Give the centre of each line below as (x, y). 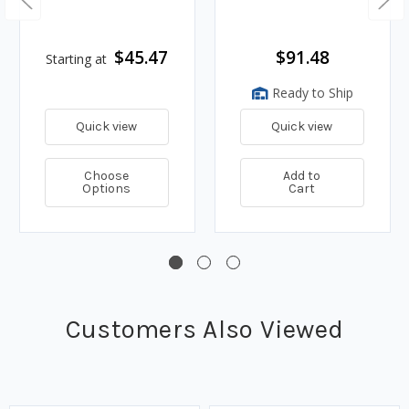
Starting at (76, 58)
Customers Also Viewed (204, 329)
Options (107, 188)
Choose (107, 175)
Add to (302, 175)
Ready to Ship (310, 92)
